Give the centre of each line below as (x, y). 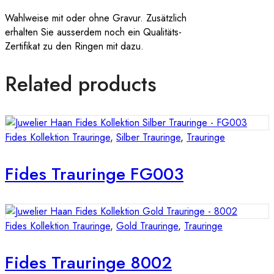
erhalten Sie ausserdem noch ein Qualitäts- (93, 32)
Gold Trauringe (147, 226)
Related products (81, 84)
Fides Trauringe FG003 (94, 174)
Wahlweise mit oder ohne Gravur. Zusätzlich (96, 18)
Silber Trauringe (148, 138)
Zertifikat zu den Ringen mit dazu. (74, 46)
